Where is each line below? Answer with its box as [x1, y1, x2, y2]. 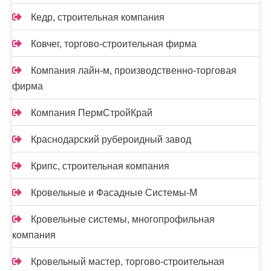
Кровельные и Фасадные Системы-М [31, 188, 197, 198]
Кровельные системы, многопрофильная [31, 214, 215, 225]
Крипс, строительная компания [31, 161, 169, 172]
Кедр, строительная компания [31, 12, 165, 23]
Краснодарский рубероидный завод [31, 134, 191, 145]
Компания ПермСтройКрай [31, 108, 152, 119]
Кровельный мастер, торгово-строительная [31, 256, 224, 267]
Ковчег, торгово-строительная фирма [31, 39, 197, 50]
